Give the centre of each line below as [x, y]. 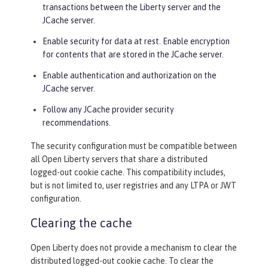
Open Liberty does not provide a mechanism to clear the [134, 248]
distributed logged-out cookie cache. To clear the [122, 261]
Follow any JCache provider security [108, 110]
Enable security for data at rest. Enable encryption [136, 42]
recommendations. [77, 123]
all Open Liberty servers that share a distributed [119, 159]
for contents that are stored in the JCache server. [133, 55]
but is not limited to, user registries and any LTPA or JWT [133, 186]
